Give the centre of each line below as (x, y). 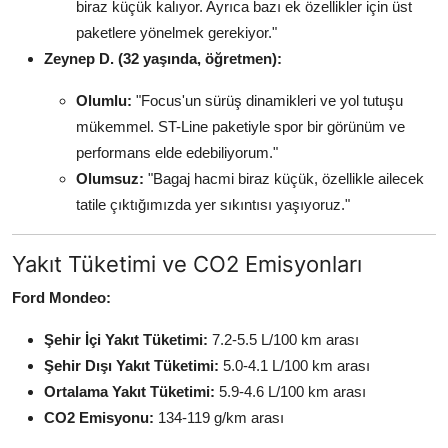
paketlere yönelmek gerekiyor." (176, 33)
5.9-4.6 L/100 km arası (290, 392)
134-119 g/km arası (219, 418)
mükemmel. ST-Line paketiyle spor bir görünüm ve (240, 127)
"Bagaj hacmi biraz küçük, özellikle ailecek (284, 179)
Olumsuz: (110, 179)
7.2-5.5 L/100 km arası (283, 340)
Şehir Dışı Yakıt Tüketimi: (131, 366)
